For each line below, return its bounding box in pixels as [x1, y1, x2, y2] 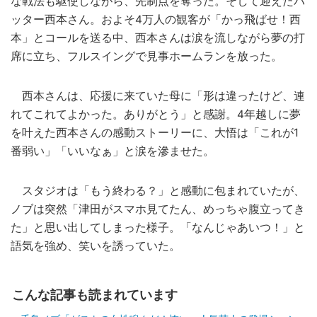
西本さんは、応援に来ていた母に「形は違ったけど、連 [11, 89, 305, 103]
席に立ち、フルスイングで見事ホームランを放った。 [11, 50, 282, 64]
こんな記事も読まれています [12, 287, 178, 303]
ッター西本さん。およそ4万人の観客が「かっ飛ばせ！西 [11, 13, 301, 27]
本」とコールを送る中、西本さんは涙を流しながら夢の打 [11, 31, 305, 45]
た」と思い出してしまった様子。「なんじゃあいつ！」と [11, 221, 305, 235]
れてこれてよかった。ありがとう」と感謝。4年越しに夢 [11, 108, 301, 122]
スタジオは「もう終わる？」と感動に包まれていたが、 [11, 184, 305, 198]
